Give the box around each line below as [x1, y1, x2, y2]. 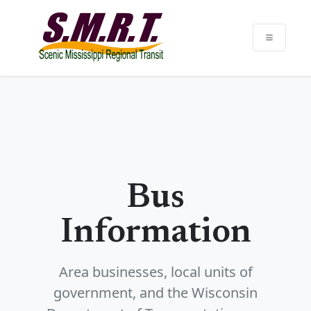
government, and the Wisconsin [53, 283, 258, 302]
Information [60, 216, 251, 251]
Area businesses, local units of [58, 262, 253, 281]
